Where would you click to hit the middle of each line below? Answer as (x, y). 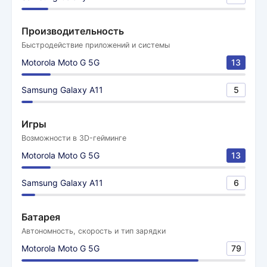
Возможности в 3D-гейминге (74, 138)
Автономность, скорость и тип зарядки (94, 231)
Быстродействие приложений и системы (96, 45)
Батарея (41, 217)
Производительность (73, 31)
